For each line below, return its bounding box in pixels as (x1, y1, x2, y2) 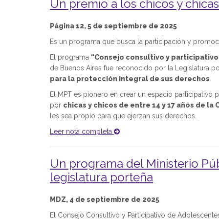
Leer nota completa (50, 128, 114, 135)
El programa (50, 53, 91, 61)
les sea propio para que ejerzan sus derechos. (50, 112, 197, 120)
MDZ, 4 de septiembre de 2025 (50, 196, 159, 203)
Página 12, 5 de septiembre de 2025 (50, 22, 177, 30)
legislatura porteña (50, 170, 153, 184)
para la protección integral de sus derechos (50, 75, 210, 83)
